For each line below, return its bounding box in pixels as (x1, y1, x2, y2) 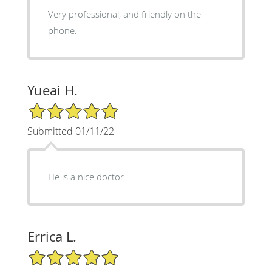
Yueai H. (27, 81, 78, 99)
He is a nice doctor (47, 170, 124, 183)
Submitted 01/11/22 (27, 124, 114, 138)
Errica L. (27, 227, 76, 245)
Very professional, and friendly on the (47, 7, 201, 20)
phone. (47, 24, 77, 36)
